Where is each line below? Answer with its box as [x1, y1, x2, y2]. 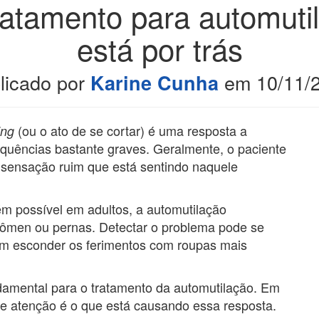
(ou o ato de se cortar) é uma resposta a [18, 121, 247, 140]
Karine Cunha [90, 69, 219, 96]
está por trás [76, 27, 243, 70]
